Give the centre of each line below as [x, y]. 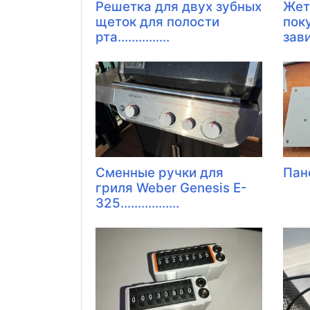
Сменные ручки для [159, 173]
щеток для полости [157, 22]
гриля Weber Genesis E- [171, 188]
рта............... [133, 37]
